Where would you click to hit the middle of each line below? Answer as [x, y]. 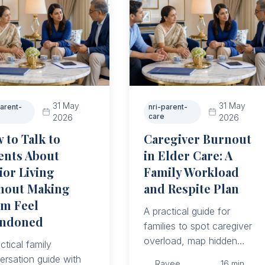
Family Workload [192, 172]
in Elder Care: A [188, 155]
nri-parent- [168, 107]
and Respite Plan [192, 188]
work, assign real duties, [196, 256]
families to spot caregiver [198, 226]
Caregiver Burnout [198, 139]
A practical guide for [187, 211]
